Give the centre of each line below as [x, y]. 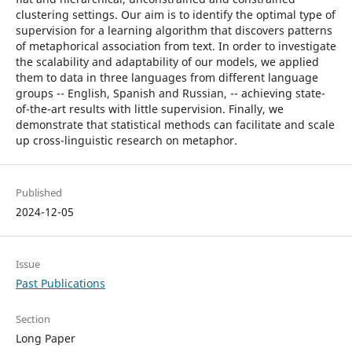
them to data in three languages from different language [167, 77]
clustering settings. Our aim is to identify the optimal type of [175, 14]
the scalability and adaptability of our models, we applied [167, 61]
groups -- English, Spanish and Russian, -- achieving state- [170, 93]
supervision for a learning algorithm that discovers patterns [174, 30]
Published [38, 192]
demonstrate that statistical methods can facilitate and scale [175, 124]
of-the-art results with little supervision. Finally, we [149, 108]
